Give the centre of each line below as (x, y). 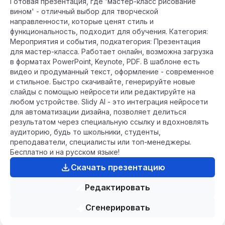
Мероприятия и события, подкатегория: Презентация (105, 41)
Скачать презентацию (118, 167)
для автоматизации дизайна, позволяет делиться (98, 112)
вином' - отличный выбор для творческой (84, 11)
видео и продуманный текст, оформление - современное (112, 72)
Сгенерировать (118, 207)
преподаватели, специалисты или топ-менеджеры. (101, 142)
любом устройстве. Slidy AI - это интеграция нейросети (109, 102)
